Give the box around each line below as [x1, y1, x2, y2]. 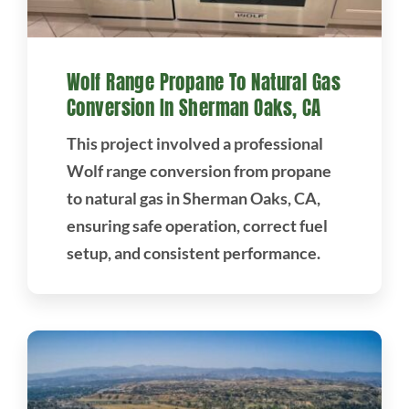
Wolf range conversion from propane [66, 161, 331, 182]
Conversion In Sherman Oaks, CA [66, 93, 321, 123]
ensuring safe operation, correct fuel [66, 215, 328, 236]
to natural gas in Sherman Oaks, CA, [66, 188, 320, 209]
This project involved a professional [66, 133, 323, 154]
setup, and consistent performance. [66, 243, 320, 264]
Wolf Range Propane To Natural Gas [66, 68, 341, 98]
